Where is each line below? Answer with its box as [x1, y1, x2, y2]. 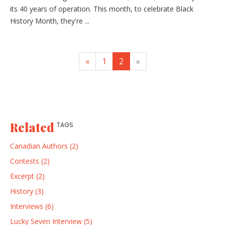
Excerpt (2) [10, 171, 45, 181]
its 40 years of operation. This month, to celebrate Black [10, 4, 193, 14]
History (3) [10, 186, 44, 196]
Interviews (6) [10, 201, 54, 211]
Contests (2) [10, 156, 50, 166]
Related [10, 119, 57, 136]
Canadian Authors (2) [10, 141, 78, 151]
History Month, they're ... [10, 16, 89, 26]
